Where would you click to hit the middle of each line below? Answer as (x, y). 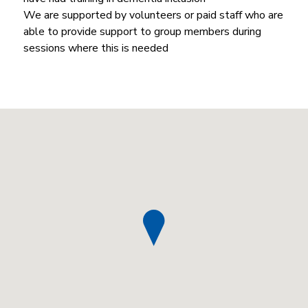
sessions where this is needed (96, 48)
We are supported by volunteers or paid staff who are (154, 15)
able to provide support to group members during (143, 31)
